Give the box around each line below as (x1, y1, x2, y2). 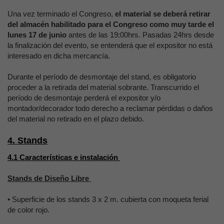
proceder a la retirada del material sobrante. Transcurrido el (7, 83, 199, 91)
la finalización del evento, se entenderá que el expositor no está (7, 41, 212, 49)
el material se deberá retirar (115, 9, 210, 18)
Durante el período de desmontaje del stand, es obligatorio (7, 72, 196, 81)
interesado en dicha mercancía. (7, 51, 110, 60)
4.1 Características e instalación (7, 153, 120, 161)
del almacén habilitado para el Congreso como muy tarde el (7, 20, 214, 28)
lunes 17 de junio (7, 30, 66, 39)
